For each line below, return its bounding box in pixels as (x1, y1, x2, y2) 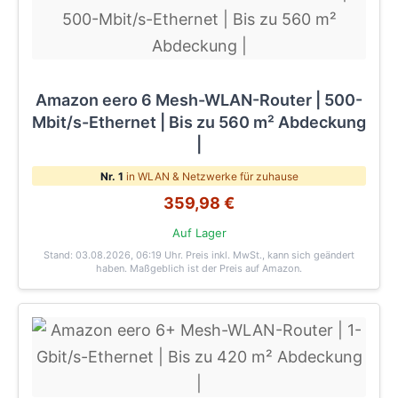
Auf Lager (171, 225, 227, 240)
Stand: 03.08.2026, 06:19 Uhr (44, 248, 180, 261)
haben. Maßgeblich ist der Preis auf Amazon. (96, 261, 302, 275)
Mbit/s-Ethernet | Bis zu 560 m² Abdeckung (32, 112, 366, 131)
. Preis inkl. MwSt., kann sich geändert (180, 248, 354, 261)
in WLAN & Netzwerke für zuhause (123, 169, 298, 183)
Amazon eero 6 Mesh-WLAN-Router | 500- (36, 90, 362, 109)
